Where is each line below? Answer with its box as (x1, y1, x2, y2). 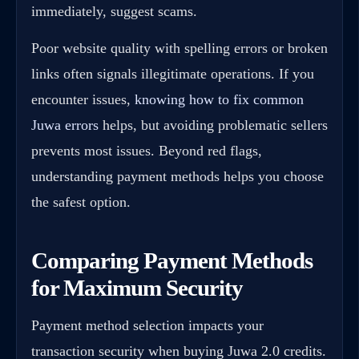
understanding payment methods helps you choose (31, 167, 324, 184)
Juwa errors (31, 116, 99, 133)
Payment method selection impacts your (31, 317, 264, 334)
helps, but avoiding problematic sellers (99, 116, 328, 133)
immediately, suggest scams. (31, 2, 197, 19)
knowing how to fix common (135, 91, 304, 107)
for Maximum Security (31, 275, 243, 301)
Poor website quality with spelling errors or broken (31, 39, 328, 56)
